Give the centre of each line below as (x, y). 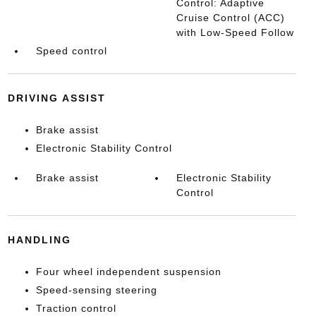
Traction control (76, 308)
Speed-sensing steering (96, 290)
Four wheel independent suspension (128, 272)
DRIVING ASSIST (56, 98)
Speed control (71, 51)
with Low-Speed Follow (236, 32)
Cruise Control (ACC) (231, 18)
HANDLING (39, 240)
